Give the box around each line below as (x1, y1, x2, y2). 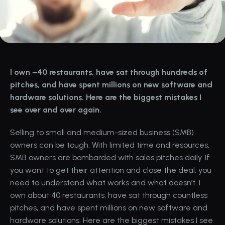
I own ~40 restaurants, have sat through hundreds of (10, 67, 207, 77)
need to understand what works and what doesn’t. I (10, 178, 200, 187)
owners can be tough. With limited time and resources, (10, 140, 209, 150)
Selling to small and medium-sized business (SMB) (10, 128, 194, 137)
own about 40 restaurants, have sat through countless (10, 190, 207, 200)
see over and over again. (10, 105, 101, 115)
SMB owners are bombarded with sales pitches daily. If (10, 153, 210, 162)
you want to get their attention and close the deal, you (10, 165, 211, 175)
